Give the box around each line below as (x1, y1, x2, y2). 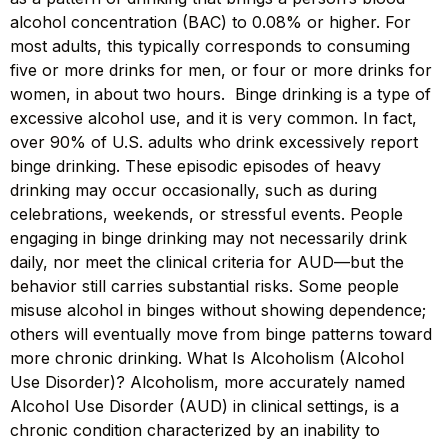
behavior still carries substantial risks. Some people (10, 276, 399, 297)
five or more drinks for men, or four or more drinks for (10, 60, 432, 81)
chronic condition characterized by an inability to (10, 420, 380, 441)
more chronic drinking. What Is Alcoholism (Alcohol (10, 348, 404, 369)
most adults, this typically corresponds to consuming (10, 36, 410, 57)
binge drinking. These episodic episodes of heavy (10, 156, 381, 177)
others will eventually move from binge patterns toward (10, 324, 432, 345)
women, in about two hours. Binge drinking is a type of (10, 84, 431, 105)
